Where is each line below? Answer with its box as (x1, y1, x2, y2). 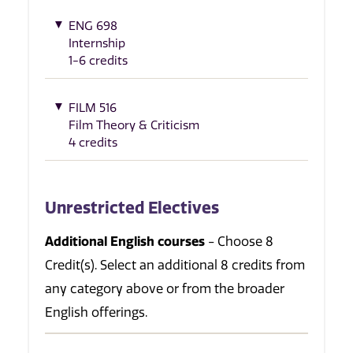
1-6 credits (69, 53, 128, 68)
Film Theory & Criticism (69, 118, 199, 133)
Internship (69, 35, 125, 50)
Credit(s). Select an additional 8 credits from (45, 257, 305, 273)
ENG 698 (69, 18, 117, 33)
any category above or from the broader (45, 281, 284, 296)
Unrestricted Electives (45, 197, 219, 217)
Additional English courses (45, 232, 205, 249)
